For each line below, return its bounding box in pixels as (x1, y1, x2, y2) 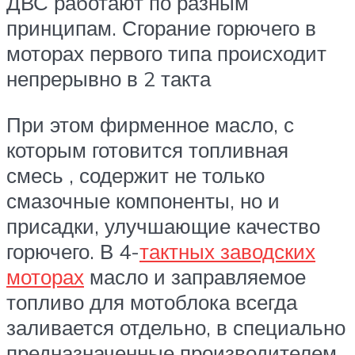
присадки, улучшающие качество (6, 213, 320, 239)
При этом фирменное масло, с (6, 112, 294, 138)
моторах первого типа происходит (6, 40, 326, 67)
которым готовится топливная (6, 137, 288, 163)
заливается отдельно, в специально (6, 315, 345, 341)
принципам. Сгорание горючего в (6, 15, 316, 41)
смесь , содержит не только (6, 162, 265, 189)
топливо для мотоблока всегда (6, 289, 297, 315)
